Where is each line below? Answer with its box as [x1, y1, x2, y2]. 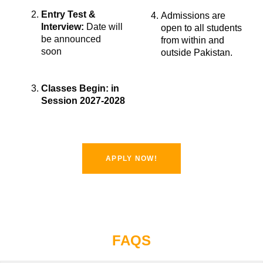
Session [41, 95, 77, 106]
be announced [41, 33, 101, 44]
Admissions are [161, 10, 225, 21]
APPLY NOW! [106, 154, 157, 163]
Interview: [41, 21, 84, 32]
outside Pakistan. [161, 47, 232, 58]
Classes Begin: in [41, 83, 119, 93]
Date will [84, 21, 123, 32]
